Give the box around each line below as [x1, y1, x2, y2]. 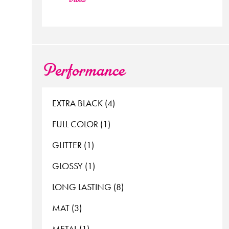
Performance [42, 62, 125, 81]
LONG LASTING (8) [52, 181, 124, 193]
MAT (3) [52, 202, 82, 214]
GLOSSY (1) [52, 160, 95, 172]
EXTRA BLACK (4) [52, 97, 115, 109]
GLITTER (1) [52, 139, 94, 151]
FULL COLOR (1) [52, 118, 110, 130]
